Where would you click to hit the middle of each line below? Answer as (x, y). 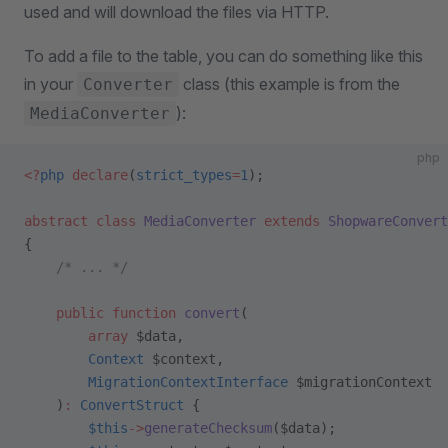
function (140, 313)
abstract (56, 221)
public (64, 313)
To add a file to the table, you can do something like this (223, 56)
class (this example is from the (289, 84)
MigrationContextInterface (156, 382)
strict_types (184, 175)
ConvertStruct (128, 405)
